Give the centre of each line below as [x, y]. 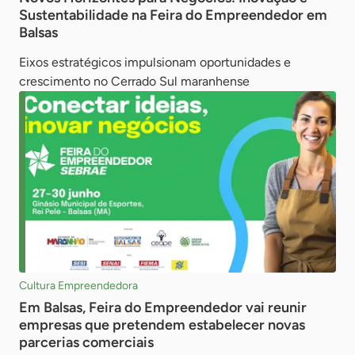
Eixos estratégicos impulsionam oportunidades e [155, 63]
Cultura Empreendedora [78, 285]
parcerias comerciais [86, 342]
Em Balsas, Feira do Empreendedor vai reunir [163, 307]
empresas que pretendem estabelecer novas [162, 324]
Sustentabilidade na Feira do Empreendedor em [173, 15]
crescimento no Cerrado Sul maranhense [134, 82]
